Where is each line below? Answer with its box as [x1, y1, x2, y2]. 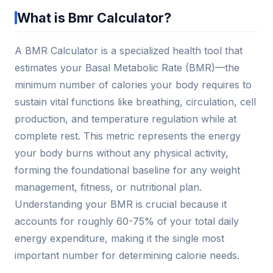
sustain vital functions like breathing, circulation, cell [15, 96, 256, 108]
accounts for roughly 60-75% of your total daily [15, 215, 239, 228]
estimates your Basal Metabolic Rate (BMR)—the [15, 62, 239, 74]
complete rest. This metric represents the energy [15, 130, 241, 143]
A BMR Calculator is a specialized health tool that [15, 44, 243, 57]
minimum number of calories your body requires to [15, 79, 252, 91]
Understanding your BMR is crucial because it [15, 198, 227, 211]
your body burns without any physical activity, [15, 147, 229, 160]
